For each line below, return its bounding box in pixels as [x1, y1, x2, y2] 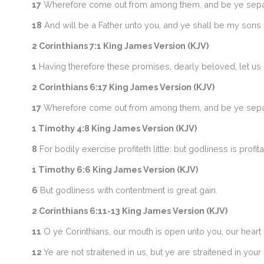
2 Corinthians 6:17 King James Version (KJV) [31, 82, 214, 92]
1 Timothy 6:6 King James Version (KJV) [31, 164, 198, 174]
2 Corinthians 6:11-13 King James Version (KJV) [31, 206, 227, 216]
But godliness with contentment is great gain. [37, 185, 217, 195]
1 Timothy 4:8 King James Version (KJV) [31, 123, 197, 133]
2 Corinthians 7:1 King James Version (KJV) [31, 41, 209, 51]
